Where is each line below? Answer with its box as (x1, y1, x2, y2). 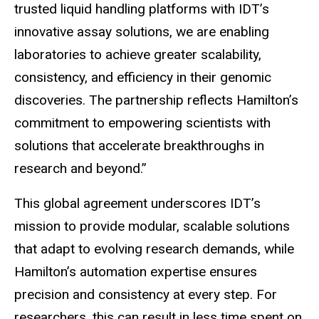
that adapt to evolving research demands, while (14, 240, 294, 257)
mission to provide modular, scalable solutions (14, 217, 290, 234)
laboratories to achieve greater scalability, (14, 46, 261, 63)
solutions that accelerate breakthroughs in (14, 137, 264, 154)
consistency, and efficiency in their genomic (14, 68, 271, 85)
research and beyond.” (14, 159, 147, 177)
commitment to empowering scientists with (14, 114, 271, 131)
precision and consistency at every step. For (14, 286, 277, 303)
